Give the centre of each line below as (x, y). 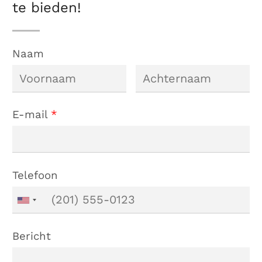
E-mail (32, 115)
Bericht (32, 236)
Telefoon (35, 176)
